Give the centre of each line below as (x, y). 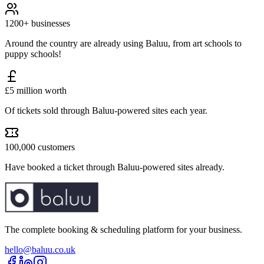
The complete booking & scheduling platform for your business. (123, 229)
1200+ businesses (37, 23)
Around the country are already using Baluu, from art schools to (123, 43)
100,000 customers (40, 147)
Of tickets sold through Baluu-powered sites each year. (106, 110)
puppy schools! (33, 54)
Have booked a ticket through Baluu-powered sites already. (115, 167)
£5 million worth (36, 90)
